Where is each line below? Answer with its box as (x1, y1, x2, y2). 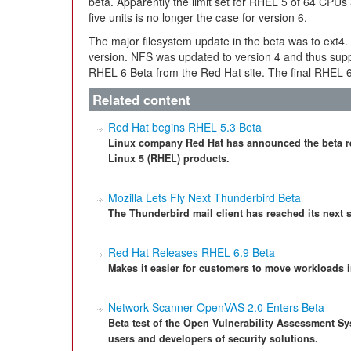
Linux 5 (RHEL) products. (108, 151, 230, 165)
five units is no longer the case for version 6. (89, 9, 307, 25)
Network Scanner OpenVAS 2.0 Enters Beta (108, 299, 324, 315)
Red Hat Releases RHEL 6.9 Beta (108, 244, 275, 260)
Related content (92, 90, 190, 109)
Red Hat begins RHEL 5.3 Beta (108, 119, 262, 135)
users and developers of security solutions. (108, 331, 318, 346)
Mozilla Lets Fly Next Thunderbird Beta (108, 190, 301, 205)
